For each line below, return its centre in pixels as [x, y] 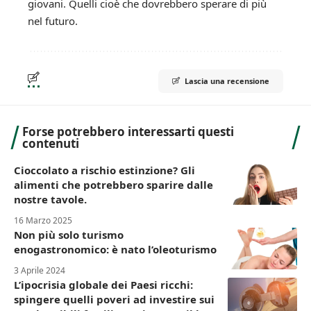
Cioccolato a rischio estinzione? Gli [104, 170]
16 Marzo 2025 [43, 221]
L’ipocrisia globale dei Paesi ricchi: [103, 285]
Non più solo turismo [69, 235]
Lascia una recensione [227, 81]
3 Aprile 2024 [40, 271]
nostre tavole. [50, 200]
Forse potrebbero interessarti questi [128, 132]
